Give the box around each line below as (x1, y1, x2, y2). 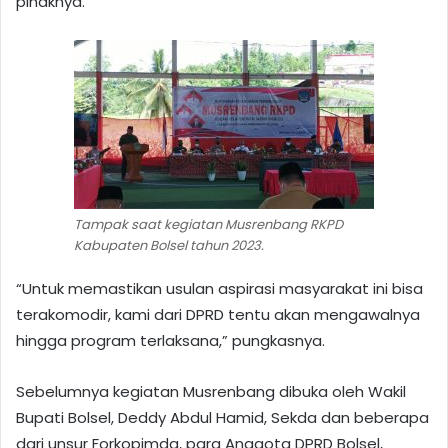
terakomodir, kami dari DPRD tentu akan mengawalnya (16, 303, 420, 325)
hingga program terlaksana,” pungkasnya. (16, 329, 325, 351)
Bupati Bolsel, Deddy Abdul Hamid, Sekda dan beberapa (16, 406, 429, 428)
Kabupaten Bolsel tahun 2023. (74, 235, 264, 255)
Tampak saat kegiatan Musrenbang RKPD (74, 214, 343, 234)
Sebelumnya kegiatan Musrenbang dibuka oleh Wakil (16, 380, 406, 402)
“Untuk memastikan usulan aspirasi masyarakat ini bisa (16, 277, 423, 299)
